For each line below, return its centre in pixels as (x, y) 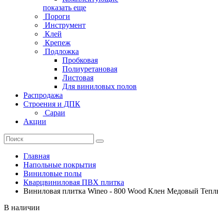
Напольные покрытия (60, 164)
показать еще (64, 7)
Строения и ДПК (52, 104)
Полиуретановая (90, 69)
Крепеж (57, 42)
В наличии (22, 207)
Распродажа (43, 95)
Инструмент (64, 25)
